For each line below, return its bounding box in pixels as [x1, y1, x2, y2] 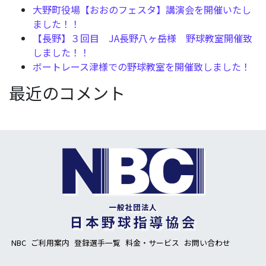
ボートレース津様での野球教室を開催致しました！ [33, 59, 251, 74]
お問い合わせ [184, 237, 230, 248]
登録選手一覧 [74, 237, 121, 248]
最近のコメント [9, 81, 125, 104]
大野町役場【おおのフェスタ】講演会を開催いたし [33, 2, 251, 17]
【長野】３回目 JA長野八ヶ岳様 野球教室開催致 [33, 31, 252, 45]
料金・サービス [125, 237, 179, 248]
